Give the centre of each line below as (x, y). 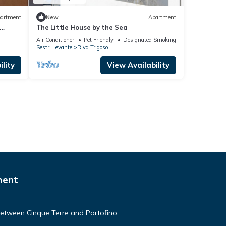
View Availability (138, 65)
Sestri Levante (54, 48)
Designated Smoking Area (156, 40)
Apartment (162, 17)
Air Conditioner (55, 40)
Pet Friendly (98, 40)
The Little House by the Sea (82, 27)
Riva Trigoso (92, 48)
